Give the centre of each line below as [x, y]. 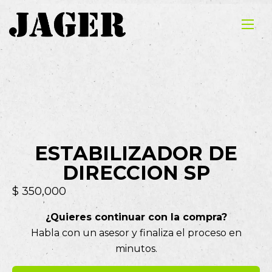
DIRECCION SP [136, 173]
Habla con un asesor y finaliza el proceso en [136, 233]
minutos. [136, 249]
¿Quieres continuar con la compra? [136, 217]
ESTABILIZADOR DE [136, 153]
